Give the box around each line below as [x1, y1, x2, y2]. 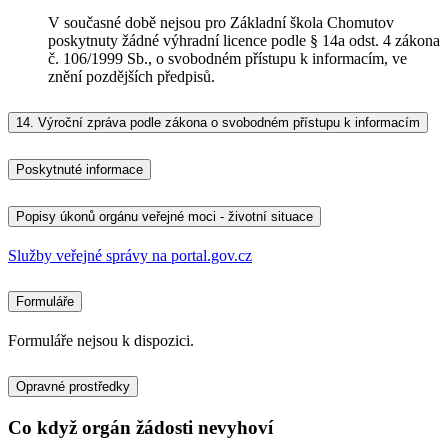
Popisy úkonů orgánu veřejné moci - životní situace [16, 209, 313, 225]
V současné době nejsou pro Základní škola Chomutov [48, 14, 394, 32]
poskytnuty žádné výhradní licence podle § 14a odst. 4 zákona [48, 32, 440, 50]
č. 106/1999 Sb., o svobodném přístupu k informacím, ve [48, 50, 407, 68]
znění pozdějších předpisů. [48, 68, 215, 86]
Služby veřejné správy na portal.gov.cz [8, 247, 252, 265]
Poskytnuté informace [16, 162, 143, 178]
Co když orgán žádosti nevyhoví [8, 416, 273, 438]
